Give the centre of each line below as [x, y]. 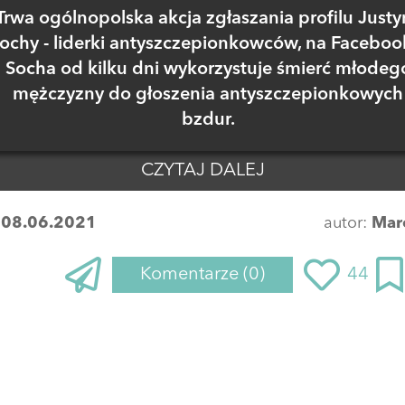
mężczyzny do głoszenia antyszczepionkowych [208, 94]
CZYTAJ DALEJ [202, 170]
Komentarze [192, 274]
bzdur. [208, 120]
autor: [348, 223]
